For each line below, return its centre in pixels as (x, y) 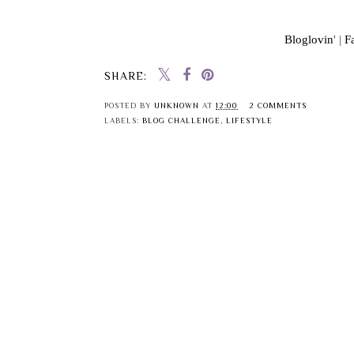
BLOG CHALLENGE (181, 121)
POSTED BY (129, 106)
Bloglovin (309, 40)
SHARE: (126, 76)
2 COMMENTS (278, 106)
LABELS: (123, 121)
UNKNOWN (177, 106)
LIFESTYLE (249, 121)
